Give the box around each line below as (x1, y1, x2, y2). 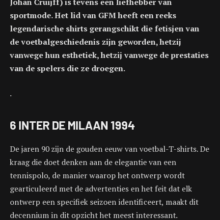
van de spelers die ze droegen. (10, 62, 125, 74)
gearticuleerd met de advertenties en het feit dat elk (10, 183, 192, 194)
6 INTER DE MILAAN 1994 (10, 117, 135, 132)
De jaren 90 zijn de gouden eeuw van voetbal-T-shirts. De (10, 143, 209, 154)
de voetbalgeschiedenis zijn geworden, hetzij (10, 36, 181, 47)
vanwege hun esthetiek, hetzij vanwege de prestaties (10, 49, 209, 60)
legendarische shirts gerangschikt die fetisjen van (10, 23, 199, 34)
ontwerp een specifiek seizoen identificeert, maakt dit (10, 196, 198, 207)
